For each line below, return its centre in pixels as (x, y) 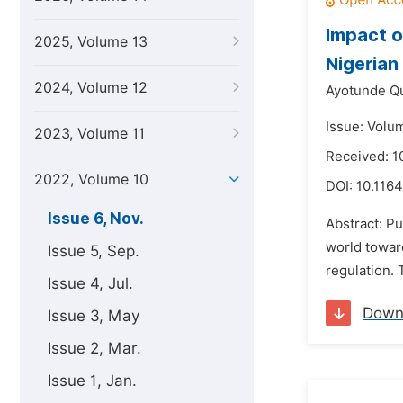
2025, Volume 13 (91, 42)
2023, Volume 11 (90, 134)
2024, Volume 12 (91, 88)
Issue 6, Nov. (96, 219)
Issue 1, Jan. (92, 381)
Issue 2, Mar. (94, 348)
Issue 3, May (94, 316)
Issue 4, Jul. (90, 283)
